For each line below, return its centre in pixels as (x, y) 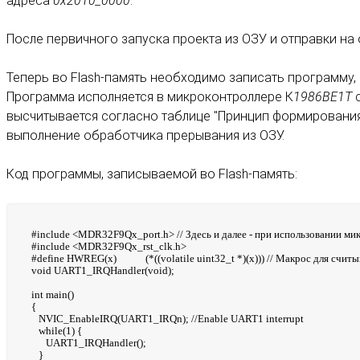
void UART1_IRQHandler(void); (103, 271)
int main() (53, 295)
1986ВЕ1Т (323, 97)
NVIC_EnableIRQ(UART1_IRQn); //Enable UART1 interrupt (168, 319)
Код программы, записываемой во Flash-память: (152, 174)
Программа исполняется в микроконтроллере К (150, 97)
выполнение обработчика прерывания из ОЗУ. (145, 136)
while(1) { (57, 331)
